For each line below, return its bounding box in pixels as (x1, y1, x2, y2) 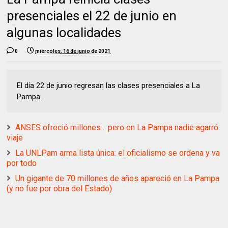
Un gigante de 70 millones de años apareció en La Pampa (15, 173, 220, 183)
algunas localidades (7, 24, 122, 40)
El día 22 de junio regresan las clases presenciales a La (17, 80, 201, 90)
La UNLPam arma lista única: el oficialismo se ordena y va (15, 148, 220, 158)
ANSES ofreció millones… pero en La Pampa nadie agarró (15, 122, 219, 132)
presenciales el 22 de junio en (7, 8, 177, 23)
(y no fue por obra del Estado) (7, 183, 112, 193)
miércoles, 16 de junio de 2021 (35, 48, 111, 54)
